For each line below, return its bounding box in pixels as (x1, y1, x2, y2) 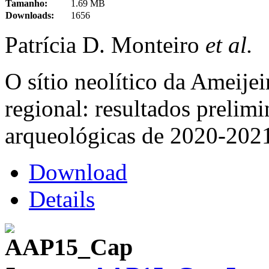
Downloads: (5, 10, 54, 20)
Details (29, 186, 95, 212)
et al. (205, 31, 253, 58)
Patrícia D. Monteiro (5, 31, 205, 58)
